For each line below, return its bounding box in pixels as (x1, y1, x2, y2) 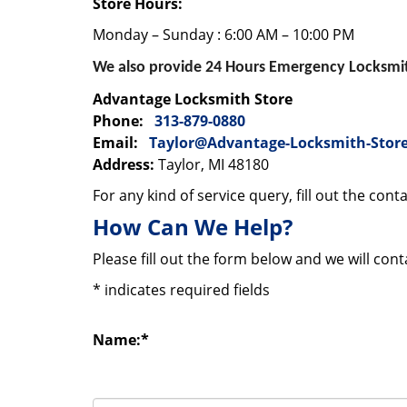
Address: (93, 154, 154, 174)
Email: (93, 133, 138, 153)
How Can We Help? (93, 212, 293, 242)
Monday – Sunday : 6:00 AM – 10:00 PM (93, 25, 354, 45)
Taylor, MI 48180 (154, 154, 269, 174)
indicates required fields (101, 280, 270, 300)
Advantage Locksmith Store (93, 89, 293, 109)
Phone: (93, 111, 144, 131)
